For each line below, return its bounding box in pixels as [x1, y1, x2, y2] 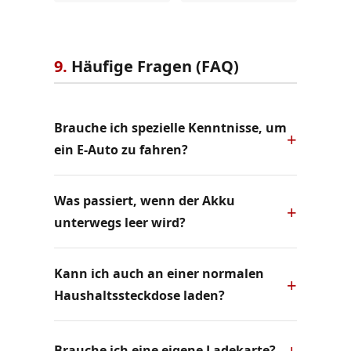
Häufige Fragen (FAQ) [67, 55, 239, 77]
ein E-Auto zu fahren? [53, 140, 188, 158]
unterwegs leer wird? [53, 213, 186, 231]
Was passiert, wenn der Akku [53, 191, 235, 209]
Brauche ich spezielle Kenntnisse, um [53, 118, 287, 136]
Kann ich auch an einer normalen [53, 264, 264, 282]
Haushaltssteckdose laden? [53, 286, 225, 304]
